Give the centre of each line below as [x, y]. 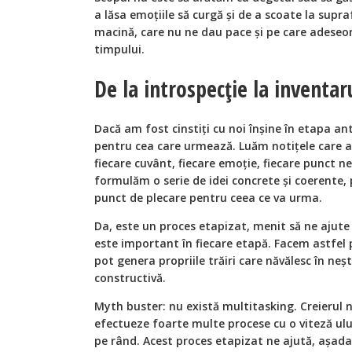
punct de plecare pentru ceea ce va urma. [208, 198]
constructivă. [130, 278]
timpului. [119, 49]
